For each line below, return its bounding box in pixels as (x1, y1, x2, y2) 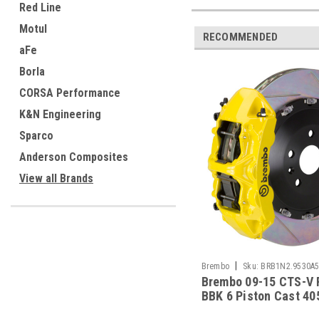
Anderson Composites (19, 150, 128, 164)
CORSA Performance (19, 86, 120, 100)
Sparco (19, 129, 53, 142)
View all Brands (19, 172, 93, 185)
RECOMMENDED (202, 30, 278, 43)
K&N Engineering (19, 108, 101, 121)
